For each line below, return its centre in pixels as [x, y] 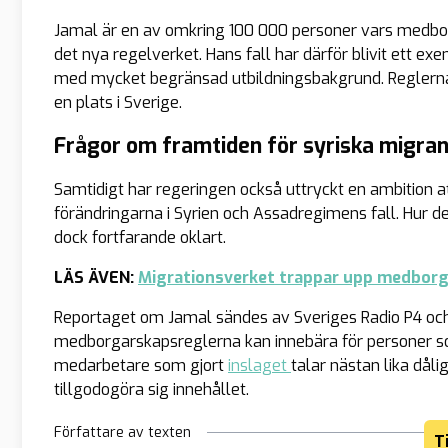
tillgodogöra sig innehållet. [151, 389]
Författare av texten [122, 432]
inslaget [259, 365]
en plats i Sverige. [118, 102]
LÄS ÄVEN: [96, 277]
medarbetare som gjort [141, 365]
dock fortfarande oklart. [140, 237]
